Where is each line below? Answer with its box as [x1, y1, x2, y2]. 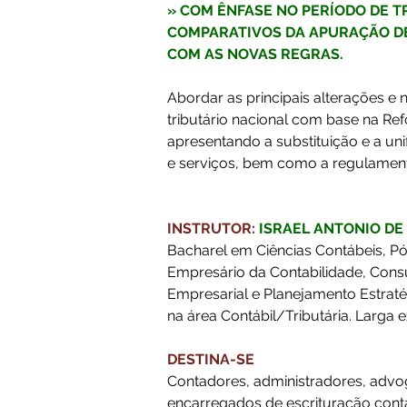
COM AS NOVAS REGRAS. [167, 45, 343, 63]
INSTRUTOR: [167, 220, 255, 237]
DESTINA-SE [167, 351, 254, 368]
